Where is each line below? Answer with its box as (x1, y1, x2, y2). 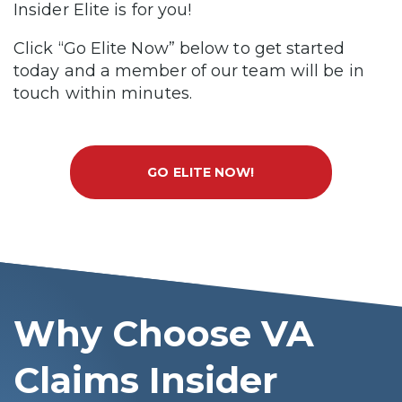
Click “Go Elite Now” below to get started (13, 39, 345, 59)
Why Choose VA (13, 311, 314, 356)
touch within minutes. (13, 83, 192, 104)
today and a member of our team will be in (13, 61, 364, 82)
